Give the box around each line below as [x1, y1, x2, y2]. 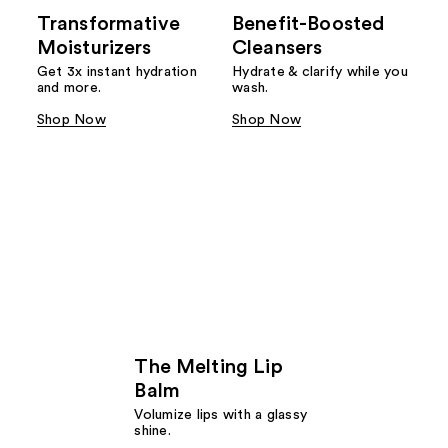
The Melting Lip [134, 357, 283, 378]
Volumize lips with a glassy [134, 408, 308, 423]
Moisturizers [36, 38, 152, 59]
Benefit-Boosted [232, 14, 386, 35]
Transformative [36, 14, 180, 35]
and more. [36, 81, 102, 96]
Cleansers [232, 38, 323, 59]
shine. [134, 424, 171, 439]
